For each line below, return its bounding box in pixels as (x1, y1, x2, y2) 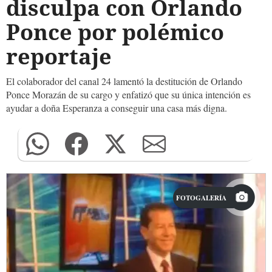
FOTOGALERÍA (176, 192, 226, 203)
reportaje (6, 41, 112, 71)
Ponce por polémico (6, 17, 224, 47)
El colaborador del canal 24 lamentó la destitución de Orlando (6, 75, 242, 87)
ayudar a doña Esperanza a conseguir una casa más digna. (6, 101, 227, 114)
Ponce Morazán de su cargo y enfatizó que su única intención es (6, 88, 251, 101)
